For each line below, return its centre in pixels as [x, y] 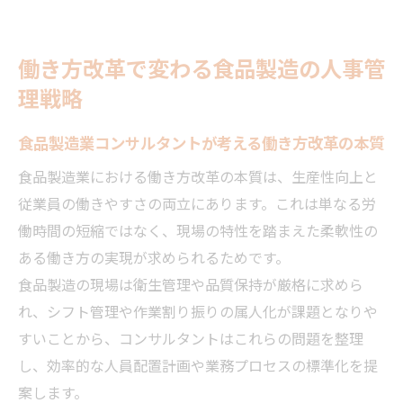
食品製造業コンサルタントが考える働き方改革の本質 [201, 142]
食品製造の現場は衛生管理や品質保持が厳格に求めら [191, 284]
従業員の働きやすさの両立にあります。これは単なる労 [197, 203]
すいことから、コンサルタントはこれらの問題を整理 [191, 338]
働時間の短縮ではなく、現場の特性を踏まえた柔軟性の [198, 230]
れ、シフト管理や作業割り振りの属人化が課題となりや [198, 311]
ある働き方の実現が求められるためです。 [154, 257]
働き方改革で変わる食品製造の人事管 [201, 67]
